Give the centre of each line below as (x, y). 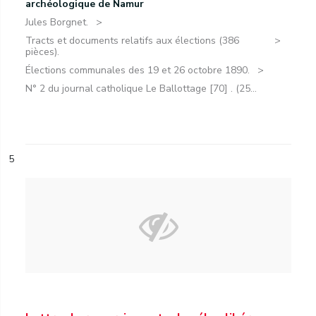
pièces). (42, 52)
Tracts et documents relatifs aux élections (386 (132, 41)
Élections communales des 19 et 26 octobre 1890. (138, 70)
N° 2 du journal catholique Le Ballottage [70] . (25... (141, 89)
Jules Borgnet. (57, 22)
